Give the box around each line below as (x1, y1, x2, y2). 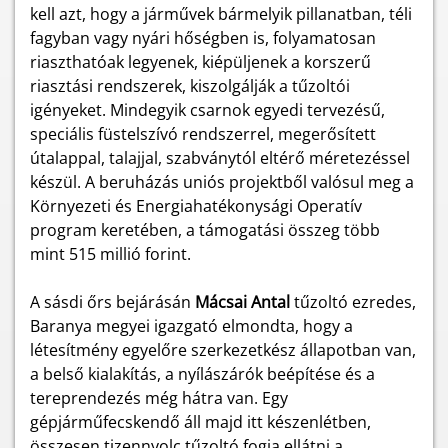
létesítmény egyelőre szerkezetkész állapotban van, (30, 339, 416, 361)
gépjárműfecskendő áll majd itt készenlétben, (30, 411, 371, 433)
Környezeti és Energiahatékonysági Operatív (30, 195, 362, 217)
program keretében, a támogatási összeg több (30, 219, 380, 241)
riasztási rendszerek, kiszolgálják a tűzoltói (30, 75, 350, 97)
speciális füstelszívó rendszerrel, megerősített (30, 123, 376, 145)
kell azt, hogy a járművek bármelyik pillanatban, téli (30, 3, 412, 25)
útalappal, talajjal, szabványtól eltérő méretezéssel (30, 147, 410, 169)
